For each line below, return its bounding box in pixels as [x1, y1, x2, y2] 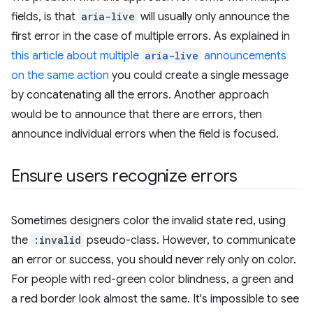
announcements [201, 49, 286, 63]
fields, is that [11, 10, 78, 24]
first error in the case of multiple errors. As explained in [11, 29, 290, 43]
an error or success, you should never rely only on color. [11, 253, 296, 267]
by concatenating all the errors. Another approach [11, 88, 269, 102]
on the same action [11, 68, 109, 82]
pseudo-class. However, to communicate [84, 233, 296, 247]
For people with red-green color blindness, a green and [11, 272, 293, 286]
